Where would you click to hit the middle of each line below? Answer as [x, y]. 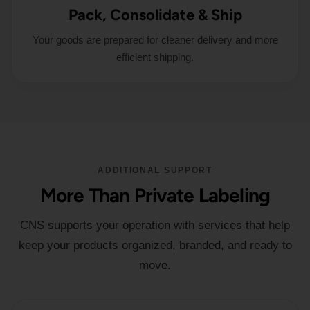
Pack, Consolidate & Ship [155, 15]
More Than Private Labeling [155, 195]
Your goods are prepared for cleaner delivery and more [155, 40]
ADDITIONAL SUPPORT [155, 170]
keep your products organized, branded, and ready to [155, 245]
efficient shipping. [155, 57]
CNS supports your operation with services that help [155, 225]
